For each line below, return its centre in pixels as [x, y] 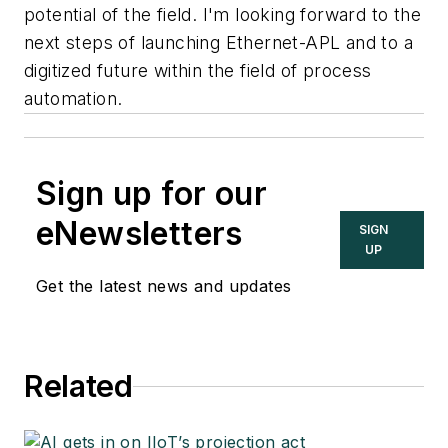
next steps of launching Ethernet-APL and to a [218, 43]
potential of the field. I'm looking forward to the [222, 15]
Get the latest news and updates [164, 286]
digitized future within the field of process [198, 71]
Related [78, 386]
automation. [73, 99]
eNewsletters [139, 234]
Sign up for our [151, 194]
